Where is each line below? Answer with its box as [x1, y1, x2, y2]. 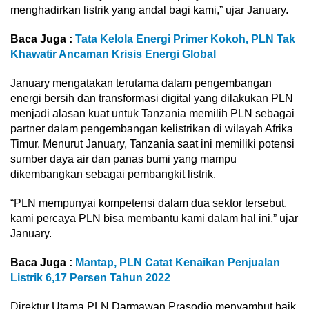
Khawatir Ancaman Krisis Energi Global [10, 48, 216, 60]
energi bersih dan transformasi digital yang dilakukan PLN [10, 92, 293, 104]
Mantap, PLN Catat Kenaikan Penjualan [75, 256, 280, 268]
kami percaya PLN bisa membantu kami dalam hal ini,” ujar [10, 212, 298, 224]
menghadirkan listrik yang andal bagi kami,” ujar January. [10, 3, 288, 16]
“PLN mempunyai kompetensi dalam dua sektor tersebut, [10, 197, 287, 209]
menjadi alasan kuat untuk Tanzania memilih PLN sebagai [10, 107, 295, 119]
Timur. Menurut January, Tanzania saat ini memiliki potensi [10, 137, 295, 150]
